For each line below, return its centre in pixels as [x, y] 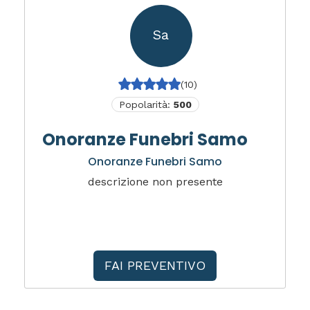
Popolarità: [146, 104]
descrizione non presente [155, 182]
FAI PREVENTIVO [155, 265]
